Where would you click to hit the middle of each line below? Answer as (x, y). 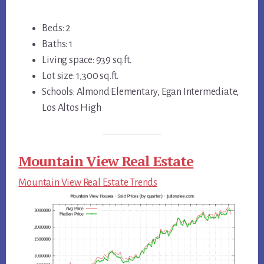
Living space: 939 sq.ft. (87, 60)
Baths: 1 (57, 44)
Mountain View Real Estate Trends (88, 182)
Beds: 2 (56, 29)
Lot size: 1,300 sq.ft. (80, 76)
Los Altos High (72, 108)
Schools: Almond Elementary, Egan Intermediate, (141, 92)
